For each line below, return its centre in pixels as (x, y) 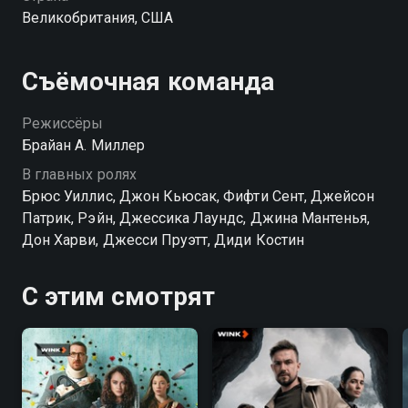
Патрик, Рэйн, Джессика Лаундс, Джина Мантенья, (196, 218)
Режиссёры (63, 123)
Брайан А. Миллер (83, 145)
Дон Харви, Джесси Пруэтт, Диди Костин (163, 240)
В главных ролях (79, 174)
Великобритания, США (97, 18)
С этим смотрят (118, 296)
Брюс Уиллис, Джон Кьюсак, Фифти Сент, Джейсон (199, 196)
